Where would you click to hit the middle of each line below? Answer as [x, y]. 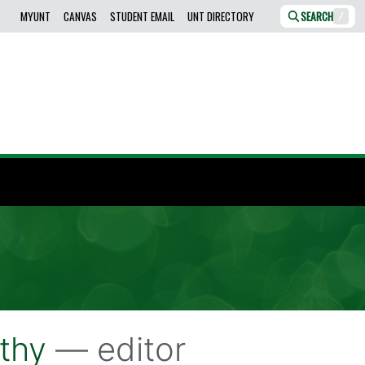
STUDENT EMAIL [143, 16]
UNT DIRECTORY [221, 16]
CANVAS [81, 16]
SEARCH [317, 16]
